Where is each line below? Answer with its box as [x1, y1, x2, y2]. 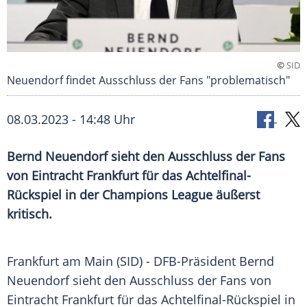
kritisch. [7, 206, 52, 223]
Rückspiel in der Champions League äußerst [7, 186, 260, 204]
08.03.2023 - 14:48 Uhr [7, 111, 135, 128]
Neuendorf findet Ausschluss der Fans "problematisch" [7, 73, 290, 88]
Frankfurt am [7, 253, 84, 270]
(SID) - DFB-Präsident [113, 253, 239, 270]
